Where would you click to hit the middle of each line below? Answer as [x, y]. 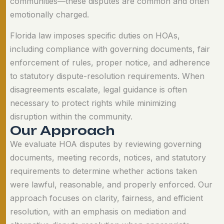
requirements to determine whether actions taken [103, 171]
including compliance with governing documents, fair [110, 49]
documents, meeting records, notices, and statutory [108, 157]
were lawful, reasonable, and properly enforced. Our [111, 184]
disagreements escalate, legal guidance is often [98, 89]
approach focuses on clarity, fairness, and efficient [106, 198]
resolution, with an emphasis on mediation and [98, 211]
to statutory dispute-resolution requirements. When [107, 76]
